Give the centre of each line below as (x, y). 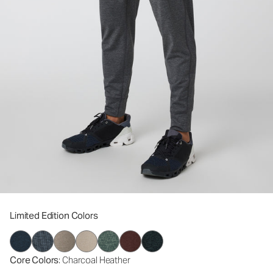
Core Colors (34, 260)
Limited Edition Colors (54, 215)
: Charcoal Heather (94, 260)
